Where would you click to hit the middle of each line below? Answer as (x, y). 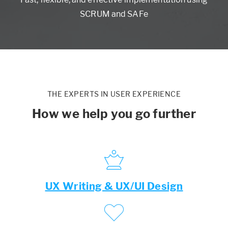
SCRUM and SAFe (114, 14)
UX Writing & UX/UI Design (114, 187)
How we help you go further (114, 114)
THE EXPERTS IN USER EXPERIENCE (114, 94)
